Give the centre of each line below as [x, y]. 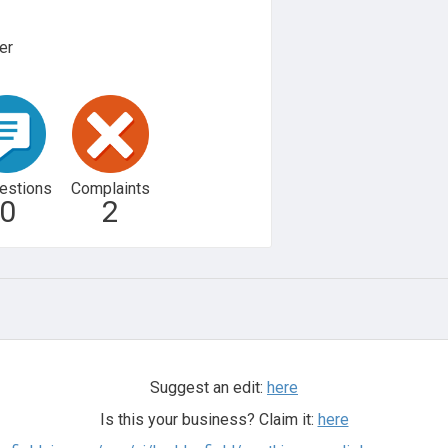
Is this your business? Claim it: [208, 419]
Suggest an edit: [208, 387]
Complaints [110, 188]
